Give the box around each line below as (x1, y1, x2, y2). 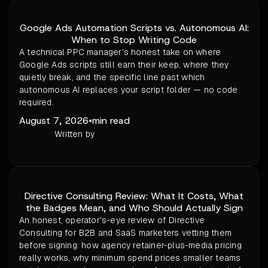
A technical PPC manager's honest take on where (19, 47, 221, 58)
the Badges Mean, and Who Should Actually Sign (25, 202, 243, 215)
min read (92, 114, 130, 127)
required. (19, 97, 54, 108)
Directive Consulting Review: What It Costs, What (25, 190, 243, 203)
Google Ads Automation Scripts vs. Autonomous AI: (19, 22, 249, 35)
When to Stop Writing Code (71, 33, 197, 47)
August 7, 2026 (19, 114, 89, 127)
